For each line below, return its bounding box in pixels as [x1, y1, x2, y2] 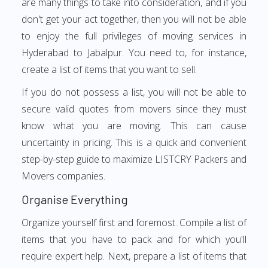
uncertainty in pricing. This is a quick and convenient [22, 136, 246, 149]
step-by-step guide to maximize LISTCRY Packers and [22, 153, 246, 166]
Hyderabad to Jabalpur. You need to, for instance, [22, 46, 246, 59]
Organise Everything [22, 192, 128, 206]
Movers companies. [22, 169, 105, 182]
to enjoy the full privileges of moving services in [22, 29, 246, 42]
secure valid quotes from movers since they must [22, 102, 246, 115]
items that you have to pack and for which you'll [22, 233, 246, 246]
